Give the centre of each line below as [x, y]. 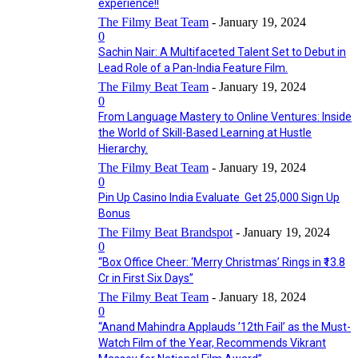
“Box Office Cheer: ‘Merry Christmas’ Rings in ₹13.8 [222, 262]
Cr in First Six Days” [146, 278]
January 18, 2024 [263, 297]
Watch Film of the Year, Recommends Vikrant [212, 343]
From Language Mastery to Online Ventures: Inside [225, 117]
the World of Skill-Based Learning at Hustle [205, 133]
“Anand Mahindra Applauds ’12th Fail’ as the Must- [225, 327]
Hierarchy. [123, 149]
